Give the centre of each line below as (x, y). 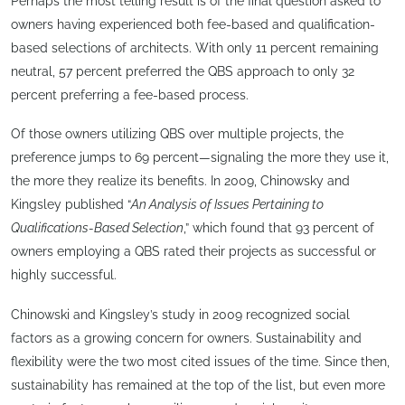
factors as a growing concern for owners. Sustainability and (186, 338)
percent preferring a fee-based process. (130, 94)
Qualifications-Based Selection (97, 228)
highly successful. (64, 275)
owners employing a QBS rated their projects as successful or (193, 252)
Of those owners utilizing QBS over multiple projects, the (177, 134)
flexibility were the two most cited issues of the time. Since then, (200, 361)
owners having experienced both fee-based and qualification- (193, 24)
